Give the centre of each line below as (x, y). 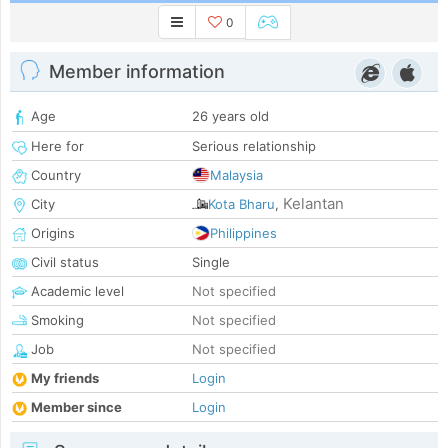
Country (54, 175)
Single (211, 262)
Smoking (55, 320)
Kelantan (313, 204)
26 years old (230, 116)
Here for (55, 146)
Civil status (63, 262)
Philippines (243, 233)
